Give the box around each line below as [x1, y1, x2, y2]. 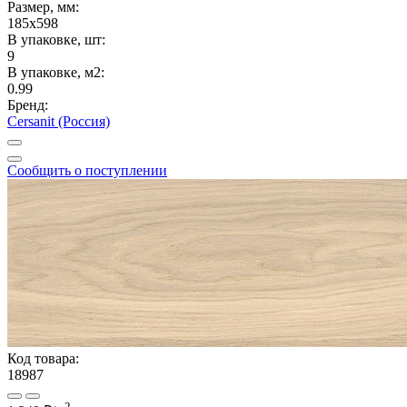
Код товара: [7, 350, 79, 366]
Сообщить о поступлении [7, 162, 167, 178]
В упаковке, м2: [7, 64, 104, 80]
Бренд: [7, 96, 48, 113]
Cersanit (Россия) [7, 113, 110, 129]
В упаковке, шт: [7, 31, 105, 47]
